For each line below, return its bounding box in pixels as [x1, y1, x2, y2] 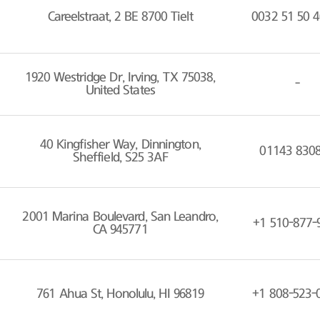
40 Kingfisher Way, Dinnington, [39, 138, 201, 151]
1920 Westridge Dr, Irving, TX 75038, [24, 71, 216, 84]
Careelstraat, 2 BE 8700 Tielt [47, 10, 193, 24]
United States [85, 84, 155, 97]
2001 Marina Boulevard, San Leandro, [22, 210, 218, 224]
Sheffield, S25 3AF [72, 151, 168, 164]
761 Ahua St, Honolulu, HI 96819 [36, 287, 204, 301]
